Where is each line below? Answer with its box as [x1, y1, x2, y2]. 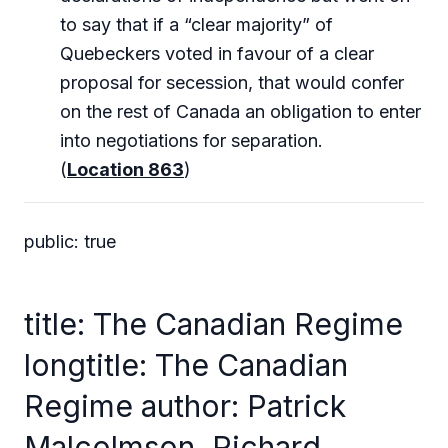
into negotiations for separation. [60, 130, 323, 151]
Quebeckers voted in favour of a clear [60, 43, 374, 64]
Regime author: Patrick [24, 388, 346, 424]
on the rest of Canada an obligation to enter [60, 101, 421, 122]
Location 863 [67, 159, 184, 180]
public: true [24, 231, 116, 252]
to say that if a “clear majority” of [60, 14, 333, 35]
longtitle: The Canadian [24, 347, 348, 383]
